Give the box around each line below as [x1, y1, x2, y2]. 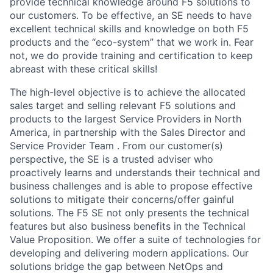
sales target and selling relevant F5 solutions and [10, 99, 236, 112]
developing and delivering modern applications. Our [10, 247, 249, 259]
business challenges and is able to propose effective [10, 180, 252, 192]
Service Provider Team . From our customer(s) [10, 140, 223, 152]
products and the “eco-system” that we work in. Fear [10, 36, 253, 48]
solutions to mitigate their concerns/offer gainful [10, 193, 234, 205]
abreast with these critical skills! [10, 63, 157, 75]
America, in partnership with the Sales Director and [10, 126, 246, 138]
